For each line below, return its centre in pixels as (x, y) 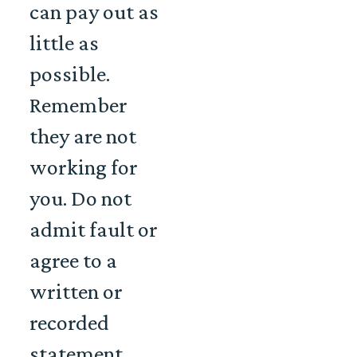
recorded (69, 323)
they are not (83, 136)
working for (84, 167)
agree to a (73, 261)
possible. (70, 74)
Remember (78, 105)
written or (76, 292)
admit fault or (94, 229)
